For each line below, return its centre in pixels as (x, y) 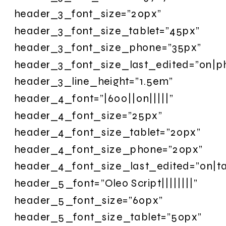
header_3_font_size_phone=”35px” (108, 47)
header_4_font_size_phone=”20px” (109, 149)
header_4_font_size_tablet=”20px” (107, 132)
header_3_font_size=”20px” (88, 13)
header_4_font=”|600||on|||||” (94, 98)
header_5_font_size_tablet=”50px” (108, 217)
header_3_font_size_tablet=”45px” (107, 30)
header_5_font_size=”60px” (89, 200)
